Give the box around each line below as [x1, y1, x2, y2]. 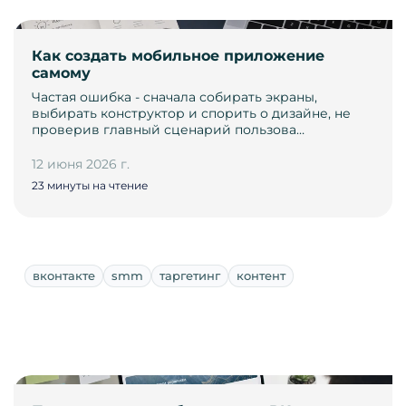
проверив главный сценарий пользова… [32, 121, 304, 139]
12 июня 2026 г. [32, 156, 130, 173]
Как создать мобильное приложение [32, 47, 324, 65]
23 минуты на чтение [32, 179, 148, 193]
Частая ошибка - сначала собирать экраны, [32, 89, 317, 106]
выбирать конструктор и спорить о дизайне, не [32, 105, 351, 122]
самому [32, 64, 91, 82]
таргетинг [159, 268, 220, 284]
